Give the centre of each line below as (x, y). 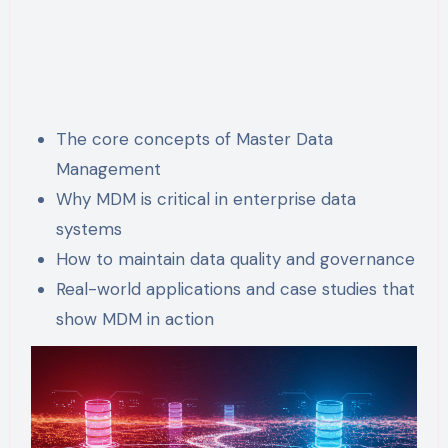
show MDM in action (135, 318)
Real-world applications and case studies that (236, 288)
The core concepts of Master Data (195, 138)
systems (89, 228)
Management (109, 168)
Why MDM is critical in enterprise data (206, 198)
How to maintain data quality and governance (236, 258)
